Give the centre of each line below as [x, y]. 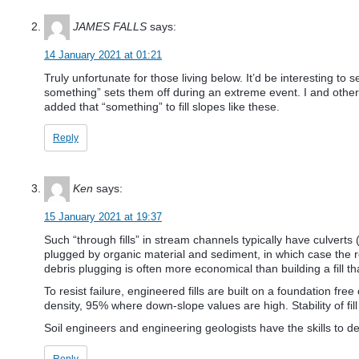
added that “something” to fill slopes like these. [162, 107]
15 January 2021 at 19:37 [103, 217]
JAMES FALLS [110, 27]
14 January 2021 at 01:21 [103, 55]
